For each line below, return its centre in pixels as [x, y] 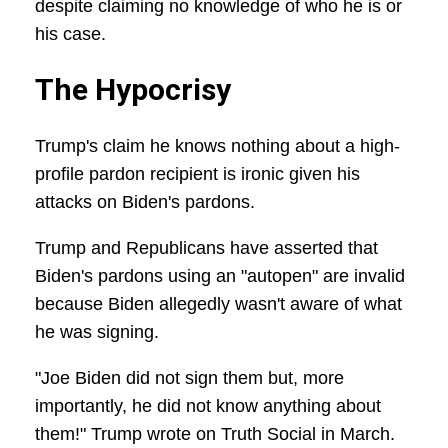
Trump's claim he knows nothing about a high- [217, 146]
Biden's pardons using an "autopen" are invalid [220, 276]
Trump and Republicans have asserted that [206, 248]
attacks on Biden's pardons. [145, 202]
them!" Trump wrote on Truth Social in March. [215, 434]
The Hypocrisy [133, 90]
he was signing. [97, 332]
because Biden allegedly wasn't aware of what [218, 304]
